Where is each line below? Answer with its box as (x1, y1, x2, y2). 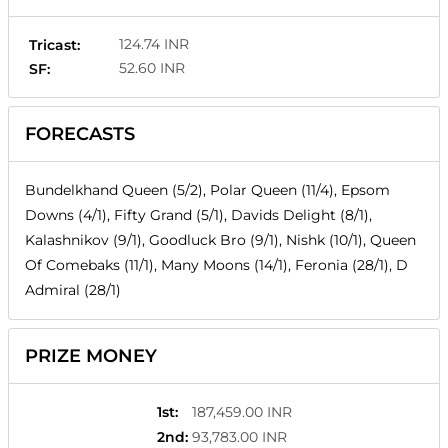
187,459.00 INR (191, 403, 292, 422)
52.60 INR (119, 59, 185, 78)
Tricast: (29, 36, 80, 55)
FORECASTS (25, 123, 135, 146)
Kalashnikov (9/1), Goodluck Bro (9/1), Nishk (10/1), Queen (25, 231, 416, 250)
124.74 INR (119, 35, 189, 54)
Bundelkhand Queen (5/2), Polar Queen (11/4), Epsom (25, 181, 390, 200)
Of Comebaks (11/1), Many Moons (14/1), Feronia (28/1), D (25, 256, 408, 275)
